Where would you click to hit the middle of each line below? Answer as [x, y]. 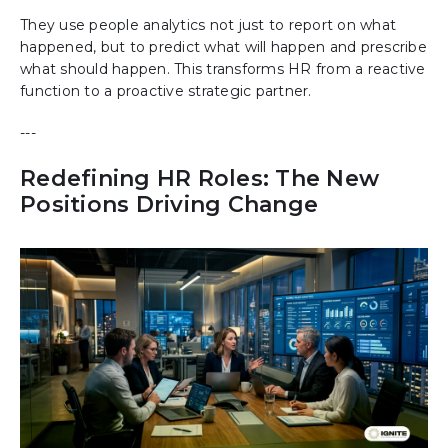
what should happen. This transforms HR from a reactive [223, 69]
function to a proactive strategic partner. [166, 91]
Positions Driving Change [169, 205]
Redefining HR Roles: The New [199, 179]
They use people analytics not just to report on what [208, 25]
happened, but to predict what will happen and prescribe [223, 47]
